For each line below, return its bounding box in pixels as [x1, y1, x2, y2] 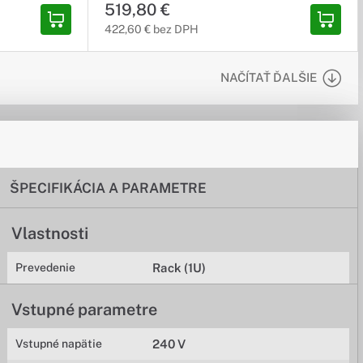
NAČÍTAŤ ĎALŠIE [220, 70, 317, 84]
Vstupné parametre [11, 300, 158, 319]
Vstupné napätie [15, 337, 103, 350]
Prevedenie [15, 261, 76, 274]
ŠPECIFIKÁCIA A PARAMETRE [10, 179, 207, 196]
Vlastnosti [11, 224, 89, 243]
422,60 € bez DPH [105, 23, 199, 36]
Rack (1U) [152, 261, 207, 275]
